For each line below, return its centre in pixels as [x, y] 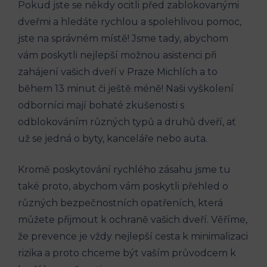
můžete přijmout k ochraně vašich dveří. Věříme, [133, 219]
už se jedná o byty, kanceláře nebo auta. [113, 138]
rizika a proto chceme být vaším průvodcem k [127, 253]
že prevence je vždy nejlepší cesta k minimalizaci [133, 236]
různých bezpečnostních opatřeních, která [120, 203]
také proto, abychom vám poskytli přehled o [123, 186]
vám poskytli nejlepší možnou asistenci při [117, 55]
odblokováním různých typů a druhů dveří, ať [127, 122]
